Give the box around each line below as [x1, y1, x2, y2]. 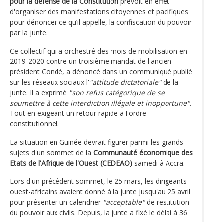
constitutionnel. [10, 118, 59, 128]
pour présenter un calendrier [10, 197, 103, 207]
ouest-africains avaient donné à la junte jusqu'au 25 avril [10, 186, 190, 196]
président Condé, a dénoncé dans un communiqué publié [10, 66, 192, 76]
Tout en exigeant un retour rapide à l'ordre [10, 108, 146, 118]
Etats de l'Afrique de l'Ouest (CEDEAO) [10, 158, 132, 167]
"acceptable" [103, 197, 145, 207]
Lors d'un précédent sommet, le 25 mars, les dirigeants [10, 176, 187, 186]
